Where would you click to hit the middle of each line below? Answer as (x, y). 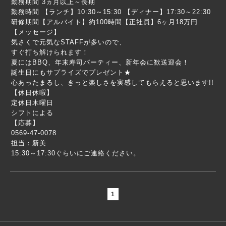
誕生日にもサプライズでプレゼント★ (71, 72)
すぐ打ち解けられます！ (50, 52)
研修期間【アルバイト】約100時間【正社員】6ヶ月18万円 (104, 22)
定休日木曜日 (32, 103)
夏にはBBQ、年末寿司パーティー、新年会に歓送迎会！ (100, 62)
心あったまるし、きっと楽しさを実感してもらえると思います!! (112, 82)
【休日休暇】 (32, 93)
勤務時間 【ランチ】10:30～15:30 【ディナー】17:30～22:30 (111, 12)
